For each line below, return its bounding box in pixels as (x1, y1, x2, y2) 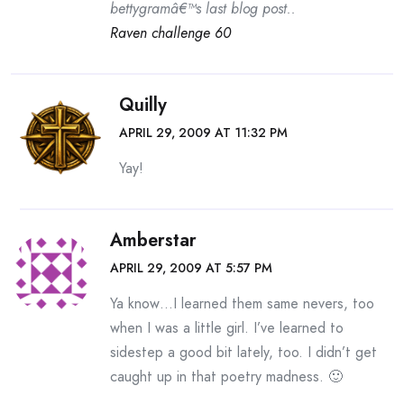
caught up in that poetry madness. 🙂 (110, 366, 343, 387)
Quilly (119, 92, 167, 118)
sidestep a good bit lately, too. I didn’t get (110, 342, 377, 363)
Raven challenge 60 (110, 23, 231, 43)
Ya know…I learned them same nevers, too (110, 293, 374, 314)
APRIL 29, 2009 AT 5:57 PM (110, 259, 272, 277)
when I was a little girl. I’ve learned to (110, 317, 344, 338)
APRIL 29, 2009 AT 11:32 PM (119, 124, 288, 142)
